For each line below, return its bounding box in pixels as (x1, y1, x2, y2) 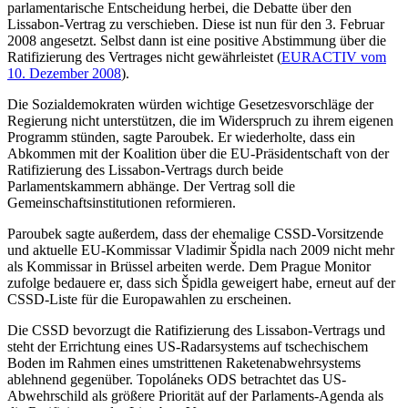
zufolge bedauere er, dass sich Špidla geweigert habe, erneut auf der (7, 275, 395, 291)
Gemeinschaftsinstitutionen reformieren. (7, 195, 240, 211)
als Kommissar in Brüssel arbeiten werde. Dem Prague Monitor (7, 259, 371, 275)
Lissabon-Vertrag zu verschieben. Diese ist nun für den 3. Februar (7, 16, 384, 33)
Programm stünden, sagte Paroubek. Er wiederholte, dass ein (7, 129, 355, 146)
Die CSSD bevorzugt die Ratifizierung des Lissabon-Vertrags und (7, 322, 385, 339)
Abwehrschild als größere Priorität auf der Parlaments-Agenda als (7, 388, 383, 404)
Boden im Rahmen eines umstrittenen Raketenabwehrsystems (7, 355, 361, 372)
